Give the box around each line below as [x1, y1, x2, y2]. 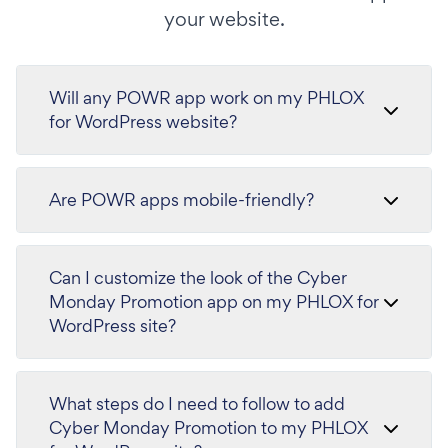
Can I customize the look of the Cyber [49, 266, 347, 289]
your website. [163, 6, 285, 32]
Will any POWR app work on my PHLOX [49, 86, 364, 109]
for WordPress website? [49, 110, 237, 133]
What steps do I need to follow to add [49, 392, 345, 415]
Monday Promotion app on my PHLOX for [49, 290, 379, 313]
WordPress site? [49, 314, 176, 337]
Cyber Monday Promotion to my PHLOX [49, 416, 368, 439]
